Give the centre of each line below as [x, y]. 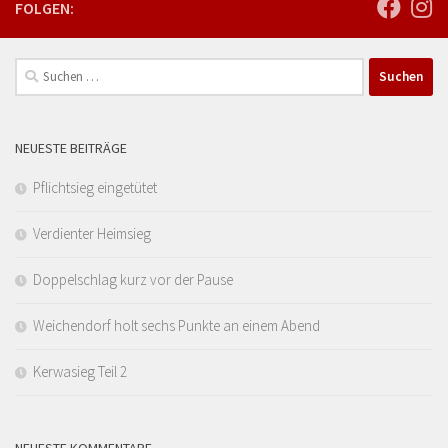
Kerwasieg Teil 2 [80, 371]
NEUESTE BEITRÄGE [71, 147]
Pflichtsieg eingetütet [95, 187]
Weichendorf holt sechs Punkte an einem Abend [176, 325]
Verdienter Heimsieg [92, 233]
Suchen [36, 68]
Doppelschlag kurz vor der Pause [133, 279]
